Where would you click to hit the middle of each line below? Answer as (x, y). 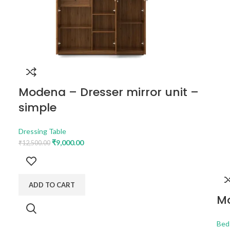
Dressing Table (42, 131)
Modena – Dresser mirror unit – (108, 92)
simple (37, 108)
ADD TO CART (52, 185)
